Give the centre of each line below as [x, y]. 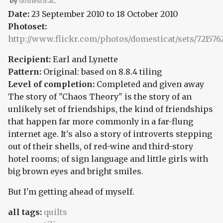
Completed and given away [150, 84]
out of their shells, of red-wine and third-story [101, 146]
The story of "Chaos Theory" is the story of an [100, 96]
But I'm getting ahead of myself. [71, 191]
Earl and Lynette [85, 59]
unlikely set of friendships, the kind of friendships [111, 109]
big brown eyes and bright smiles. [76, 171]
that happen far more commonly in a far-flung [101, 121]
